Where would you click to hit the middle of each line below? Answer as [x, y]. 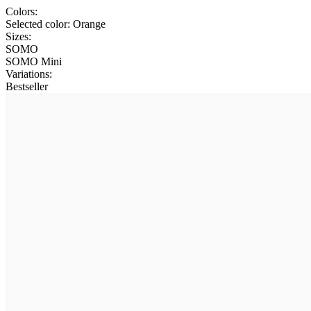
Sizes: [18, 36]
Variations [27, 74]
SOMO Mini [34, 61]
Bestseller [27, 86]
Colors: [22, 11]
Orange [89, 24]
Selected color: [38, 24]
